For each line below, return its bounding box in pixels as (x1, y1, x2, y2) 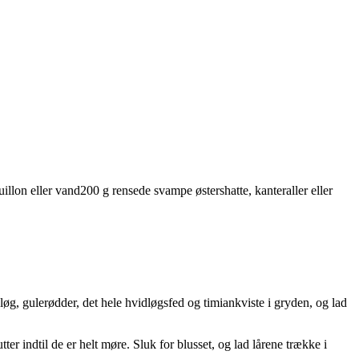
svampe (154, 184, 192, 198)
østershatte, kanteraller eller (196, 184, 333, 198)
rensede (112, 184, 151, 198)
